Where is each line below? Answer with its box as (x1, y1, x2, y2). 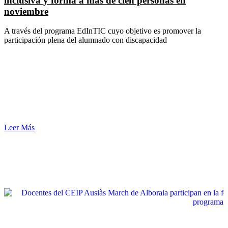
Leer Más (4, 123, 35, 132)
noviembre (4, 6, 48, 17)
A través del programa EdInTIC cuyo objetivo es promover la (4, 26, 201, 36)
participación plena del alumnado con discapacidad (4, 36, 167, 45)
